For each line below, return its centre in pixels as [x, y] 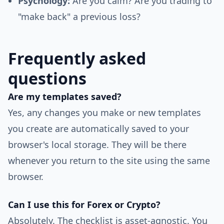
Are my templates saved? [65, 96]
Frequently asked [77, 58]
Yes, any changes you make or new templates [104, 112]
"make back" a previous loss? [79, 16]
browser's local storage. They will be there [97, 144]
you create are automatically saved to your [98, 128]
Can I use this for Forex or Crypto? [84, 204]
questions [47, 78]
